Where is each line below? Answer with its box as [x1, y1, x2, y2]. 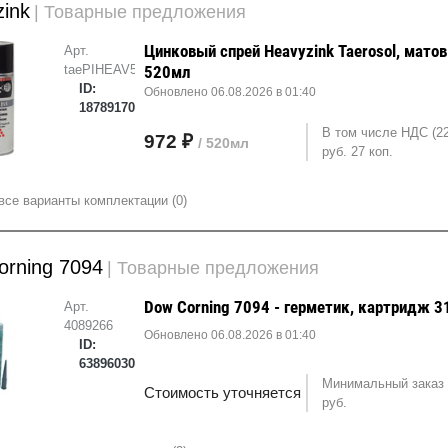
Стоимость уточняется [144, 383, 302, 401]
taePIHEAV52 [63, 61, 144, 77]
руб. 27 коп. [322, 143, 394, 159]
